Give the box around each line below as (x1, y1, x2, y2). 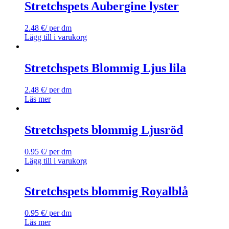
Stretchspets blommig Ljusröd (25, 123, 183, 136)
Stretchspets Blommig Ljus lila (25, 61, 186, 75)
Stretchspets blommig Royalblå (25, 185, 188, 198)
